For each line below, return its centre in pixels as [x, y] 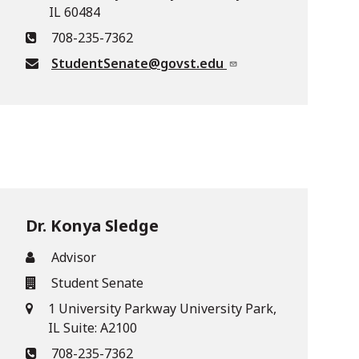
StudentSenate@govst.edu [139, 63]
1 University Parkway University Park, [162, 309]
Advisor [74, 257]
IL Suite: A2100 [92, 328]
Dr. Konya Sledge [92, 226]
